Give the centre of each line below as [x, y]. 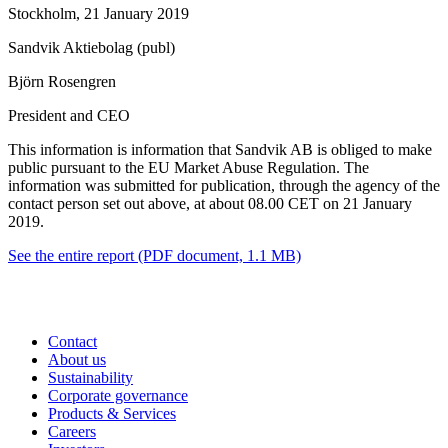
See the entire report [71, 256]
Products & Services [112, 414]
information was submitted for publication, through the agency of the [224, 186]
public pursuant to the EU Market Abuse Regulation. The [188, 168]
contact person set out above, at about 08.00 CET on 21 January [210, 204]
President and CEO [69, 116]
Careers [72, 432]
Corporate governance [118, 396]
